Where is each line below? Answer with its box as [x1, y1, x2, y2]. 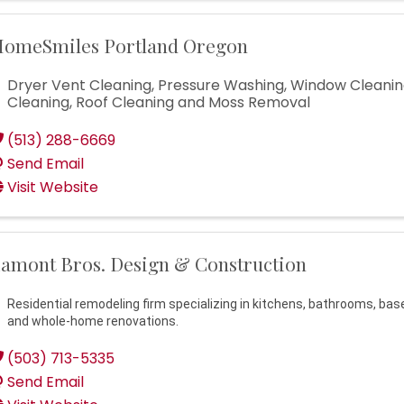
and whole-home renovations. [7, 314, 179, 329]
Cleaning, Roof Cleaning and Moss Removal [7, 92, 310, 114]
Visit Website [7, 177, 98, 198]
